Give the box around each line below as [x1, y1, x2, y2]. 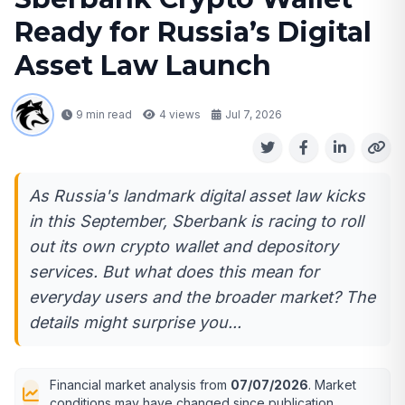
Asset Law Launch [14, 49, 271, 83]
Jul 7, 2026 [225, 108, 282, 122]
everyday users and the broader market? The [29, 287, 375, 307]
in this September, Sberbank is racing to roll [29, 212, 363, 231]
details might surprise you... [29, 313, 241, 333]
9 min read [76, 108, 132, 122]
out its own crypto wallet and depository [29, 237, 338, 257]
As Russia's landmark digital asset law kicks [29, 186, 365, 206]
